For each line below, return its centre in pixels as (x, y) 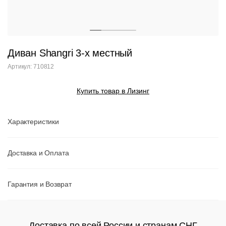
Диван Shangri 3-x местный (70, 53)
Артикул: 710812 (31, 67)
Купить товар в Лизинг (113, 91)
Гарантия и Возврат (40, 184)
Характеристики (34, 122)
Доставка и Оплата (38, 153)
